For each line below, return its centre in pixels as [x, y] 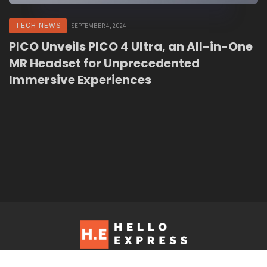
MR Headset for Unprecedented [104, 63]
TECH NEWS [38, 26]
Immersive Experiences [80, 80]
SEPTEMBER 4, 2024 [99, 26]
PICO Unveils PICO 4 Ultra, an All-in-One [131, 47]
